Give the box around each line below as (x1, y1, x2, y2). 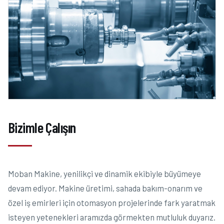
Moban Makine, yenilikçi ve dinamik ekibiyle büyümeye (8, 168, 201, 178)
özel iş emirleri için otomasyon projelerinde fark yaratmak (8, 197, 215, 207)
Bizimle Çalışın (8, 118, 76, 136)
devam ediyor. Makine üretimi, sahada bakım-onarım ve (8, 182, 202, 193)
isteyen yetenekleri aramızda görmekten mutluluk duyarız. (8, 211, 215, 222)
